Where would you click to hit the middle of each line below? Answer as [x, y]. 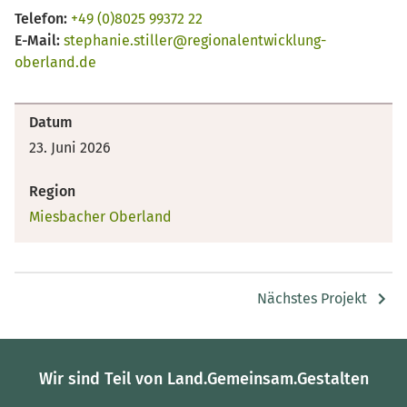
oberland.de [55, 62]
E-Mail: [37, 40]
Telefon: [41, 18]
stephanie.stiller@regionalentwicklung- [195, 40]
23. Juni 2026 [70, 147]
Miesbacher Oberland [100, 216]
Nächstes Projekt [312, 299]
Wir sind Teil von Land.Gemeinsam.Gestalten [203, 378]
